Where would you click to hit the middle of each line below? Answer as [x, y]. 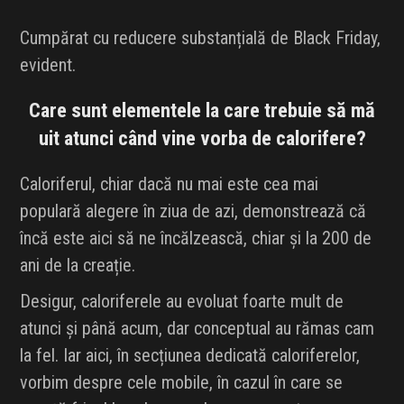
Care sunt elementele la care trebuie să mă [202, 110]
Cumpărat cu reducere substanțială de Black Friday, [201, 38]
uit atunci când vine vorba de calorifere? [202, 138]
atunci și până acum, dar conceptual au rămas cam [197, 329]
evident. [48, 65]
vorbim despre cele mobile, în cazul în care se [182, 383]
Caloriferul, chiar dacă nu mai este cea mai [170, 184]
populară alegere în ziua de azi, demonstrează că [193, 211]
